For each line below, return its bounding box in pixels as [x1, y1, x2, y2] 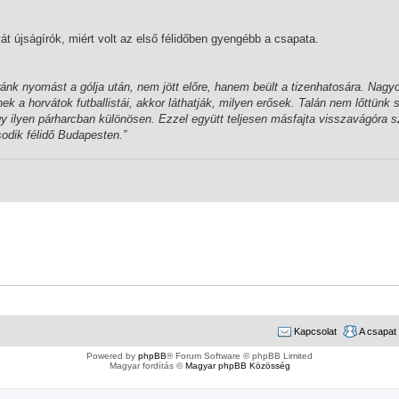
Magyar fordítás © [109, 361, 185, 371]
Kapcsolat [294, 326, 337, 338]
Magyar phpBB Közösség [184, 361, 290, 371]
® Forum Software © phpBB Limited [167, 351, 313, 362]
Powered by [86, 351, 138, 362]
